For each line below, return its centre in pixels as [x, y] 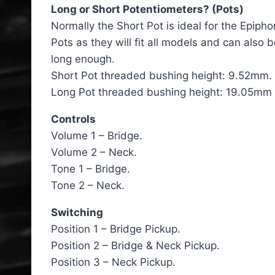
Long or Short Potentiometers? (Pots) [147, 9]
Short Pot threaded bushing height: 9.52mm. [161, 75]
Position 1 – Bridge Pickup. [116, 229]
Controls [73, 119]
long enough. [83, 59]
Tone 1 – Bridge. [91, 168]
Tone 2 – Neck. [88, 185]
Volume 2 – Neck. [94, 152]
